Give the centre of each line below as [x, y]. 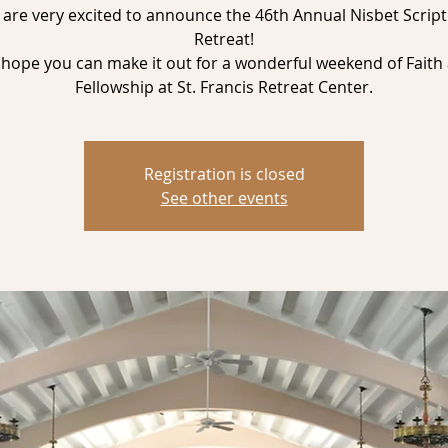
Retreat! [224, 39]
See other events [224, 198]
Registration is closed [224, 174]
